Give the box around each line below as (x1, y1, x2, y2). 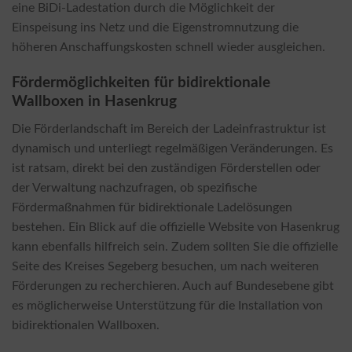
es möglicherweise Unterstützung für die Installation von (12, 299, 323, 312)
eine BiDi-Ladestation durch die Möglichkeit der (12, 2, 275, 15)
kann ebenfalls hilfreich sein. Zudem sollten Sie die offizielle (12, 240, 338, 253)
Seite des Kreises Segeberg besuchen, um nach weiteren (12, 259, 319, 273)
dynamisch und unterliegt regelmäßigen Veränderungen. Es (12, 141, 333, 155)
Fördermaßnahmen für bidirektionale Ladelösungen (12, 200, 292, 214)
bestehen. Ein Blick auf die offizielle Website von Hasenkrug (12, 220, 339, 233)
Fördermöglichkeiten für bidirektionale (12, 75, 270, 90)
